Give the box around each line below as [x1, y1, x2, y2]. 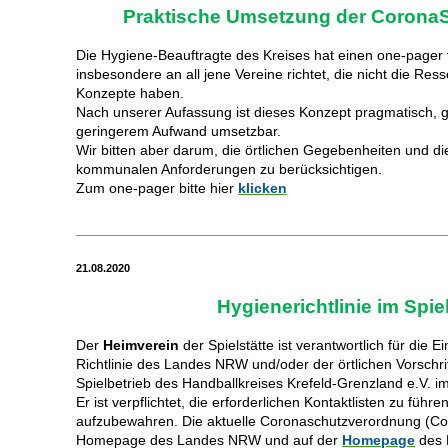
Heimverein [103, 337, 180, 354]
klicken [238, 180, 288, 197]
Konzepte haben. [76, 85, 185, 102]
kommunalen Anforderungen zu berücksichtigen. [76, 161, 383, 178]
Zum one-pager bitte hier [76, 180, 235, 197]
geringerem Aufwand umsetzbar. [76, 123, 282, 140]
